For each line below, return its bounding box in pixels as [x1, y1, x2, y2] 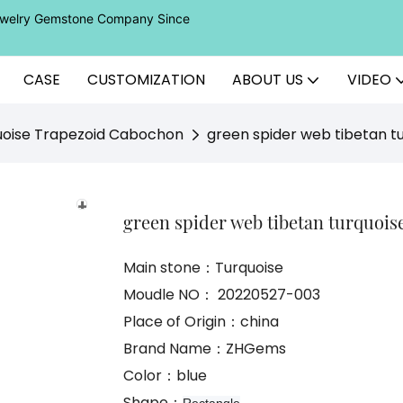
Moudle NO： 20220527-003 [123, 284, 320, 306]
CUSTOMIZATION [87, 69, 205, 90]
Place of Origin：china [123, 311, 279, 333]
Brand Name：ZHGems [123, 338, 286, 360]
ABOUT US [232, 69, 303, 90]
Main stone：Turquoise [123, 257, 283, 279]
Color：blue [123, 365, 207, 387]
